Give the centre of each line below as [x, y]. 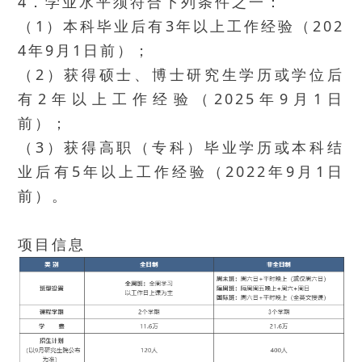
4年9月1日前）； [85, 51]
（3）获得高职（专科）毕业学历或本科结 [181, 147]
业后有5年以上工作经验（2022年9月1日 [181, 172]
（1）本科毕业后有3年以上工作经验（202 [181, 26]
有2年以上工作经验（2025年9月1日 [181, 99]
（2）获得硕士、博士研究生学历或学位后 [181, 75]
